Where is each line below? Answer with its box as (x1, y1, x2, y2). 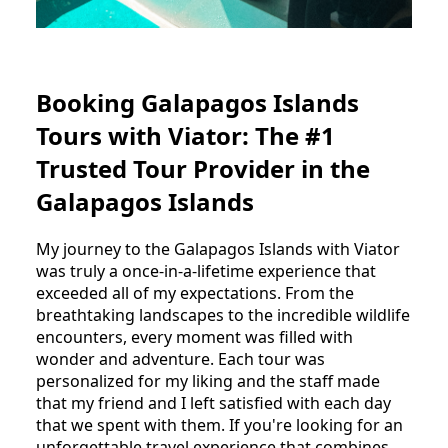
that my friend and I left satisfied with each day (36, 392, 391, 415)
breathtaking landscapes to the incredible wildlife (36, 304, 410, 327)
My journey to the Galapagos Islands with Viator (36, 238, 400, 261)
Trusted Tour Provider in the (36, 152, 370, 186)
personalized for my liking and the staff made (36, 370, 380, 393)
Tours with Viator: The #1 (36, 119, 335, 153)
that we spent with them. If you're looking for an (36, 414, 403, 437)
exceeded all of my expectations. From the (36, 282, 354, 305)
